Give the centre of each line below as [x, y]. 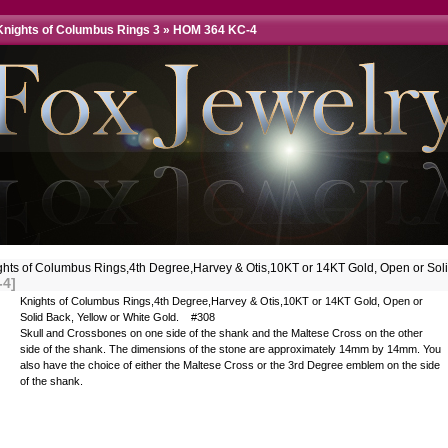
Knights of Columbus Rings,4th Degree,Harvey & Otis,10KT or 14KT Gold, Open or [221, 301]
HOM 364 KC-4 [215, 30]
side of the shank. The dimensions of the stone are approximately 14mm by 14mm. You [230, 349]
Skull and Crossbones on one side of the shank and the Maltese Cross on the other [221, 333]
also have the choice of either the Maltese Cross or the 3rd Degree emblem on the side [230, 365]
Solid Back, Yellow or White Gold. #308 [117, 317]
